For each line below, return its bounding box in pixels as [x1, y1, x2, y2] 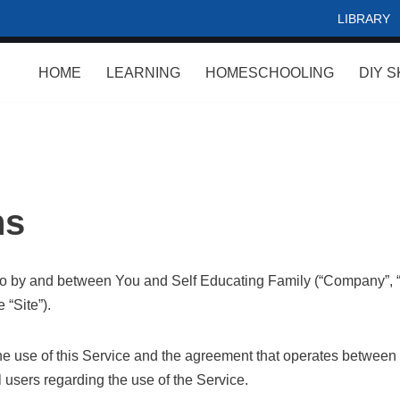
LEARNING [106, 65, 180, 80]
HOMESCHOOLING [205, 65, 334, 80]
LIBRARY [337, 11, 390, 26]
